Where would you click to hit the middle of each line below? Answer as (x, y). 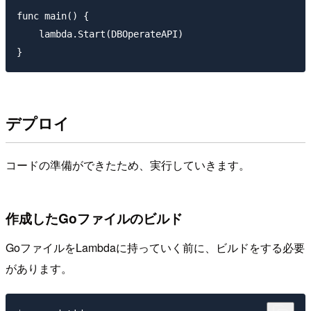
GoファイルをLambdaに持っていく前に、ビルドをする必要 (155, 247)
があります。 (39, 268)
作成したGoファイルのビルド (94, 218)
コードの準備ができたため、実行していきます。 (128, 165)
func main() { (53, 16)
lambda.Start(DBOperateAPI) (100, 34)
